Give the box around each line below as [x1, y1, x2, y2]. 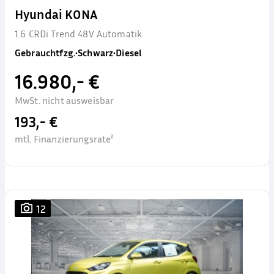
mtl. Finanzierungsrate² [15, 133, 114, 145]
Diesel [116, 46, 142, 59]
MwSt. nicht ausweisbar [15, 94, 114, 106]
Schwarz [78, 46, 114, 59]
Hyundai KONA [15, 7, 98, 22]
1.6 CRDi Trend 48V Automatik [15, 28, 143, 40]
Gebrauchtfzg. [15, 46, 75, 59]
